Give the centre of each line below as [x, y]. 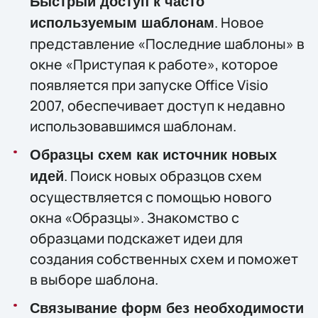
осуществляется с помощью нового [150, 197]
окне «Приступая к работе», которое [154, 64]
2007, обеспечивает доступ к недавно [157, 105]
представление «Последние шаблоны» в [167, 43]
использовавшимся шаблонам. [133, 126]
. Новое [239, 22]
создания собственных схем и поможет [164, 258]
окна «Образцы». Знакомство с [134, 217]
